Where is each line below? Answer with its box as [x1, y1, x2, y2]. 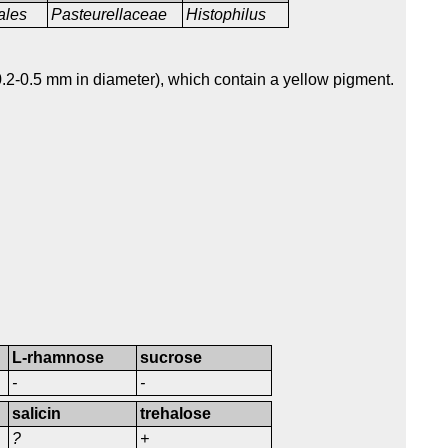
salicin [12, 405, 62, 423]
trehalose [140, 405, 212, 423]
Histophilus [186, 6, 267, 24]
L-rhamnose [12, 349, 105, 367]
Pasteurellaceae [51, 6, 172, 24]
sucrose [140, 349, 203, 367]
